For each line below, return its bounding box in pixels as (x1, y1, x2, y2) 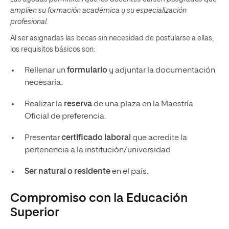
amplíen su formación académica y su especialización (10, 7, 187, 14)
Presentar (24, 134, 61, 142)
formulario (66, 66, 107, 75)
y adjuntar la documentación (107, 66, 215, 75)
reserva (63, 100, 92, 108)
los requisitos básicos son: (10, 46, 95, 53)
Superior (10, 207, 59, 219)
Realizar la (24, 100, 64, 108)
